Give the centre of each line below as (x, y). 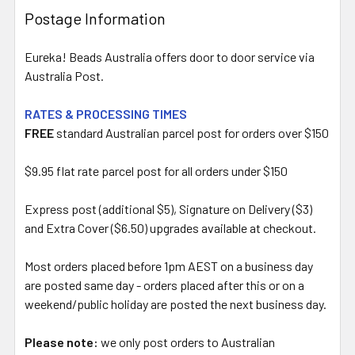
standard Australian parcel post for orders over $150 (191, 132)
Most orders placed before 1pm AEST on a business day (169, 265)
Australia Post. (64, 75)
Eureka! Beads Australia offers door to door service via (170, 56)
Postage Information (95, 18)
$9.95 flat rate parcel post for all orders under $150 (156, 170)
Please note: (61, 342)
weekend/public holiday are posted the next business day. (176, 303)
